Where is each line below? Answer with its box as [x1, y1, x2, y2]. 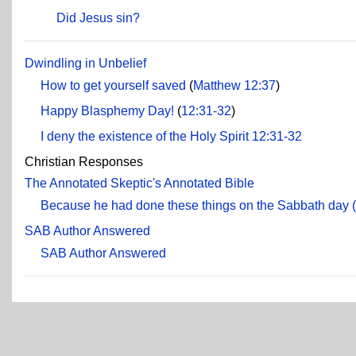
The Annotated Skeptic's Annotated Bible [25, 176, 254, 190]
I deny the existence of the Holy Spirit [41, 129, 249, 143]
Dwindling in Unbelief [25, 56, 146, 70]
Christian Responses [25, 154, 143, 168]
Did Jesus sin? [56, 10, 140, 25]
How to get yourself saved [41, 78, 186, 92]
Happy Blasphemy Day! [41, 103, 174, 118]
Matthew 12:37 [193, 78, 276, 92]
